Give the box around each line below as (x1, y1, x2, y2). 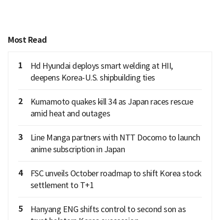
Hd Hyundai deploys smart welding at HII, (30, 60, 173, 71)
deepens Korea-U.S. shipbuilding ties (30, 72, 155, 82)
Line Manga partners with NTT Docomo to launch (30, 132, 200, 142)
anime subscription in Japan (30, 144, 125, 154)
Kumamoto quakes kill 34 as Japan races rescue (30, 96, 193, 107)
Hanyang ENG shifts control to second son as (30, 204, 186, 214)
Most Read (8, 34, 47, 45)
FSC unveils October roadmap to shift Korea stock (30, 168, 201, 178)
